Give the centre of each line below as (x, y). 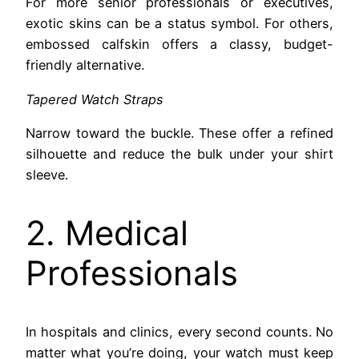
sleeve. (47, 174)
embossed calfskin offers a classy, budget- (179, 44)
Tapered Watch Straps (95, 99)
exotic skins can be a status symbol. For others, (179, 24)
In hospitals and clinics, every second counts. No (179, 331)
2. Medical (107, 232)
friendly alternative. (85, 65)
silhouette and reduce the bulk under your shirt (179, 153)
